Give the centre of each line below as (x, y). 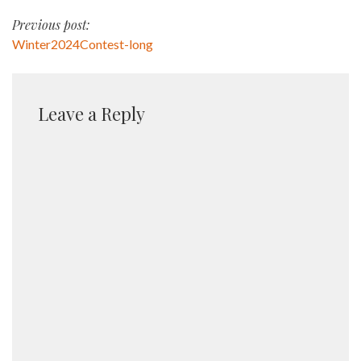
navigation (62, 59)
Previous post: (51, 25)
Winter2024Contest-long (83, 44)
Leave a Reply (91, 114)
